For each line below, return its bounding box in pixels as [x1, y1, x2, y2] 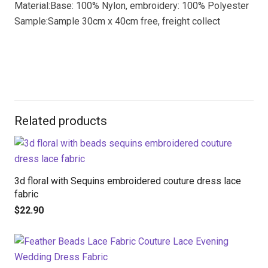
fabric [14, 188, 38, 200]
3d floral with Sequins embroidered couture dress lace [14, 175, 241, 187]
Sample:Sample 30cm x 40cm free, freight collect [14, 15, 220, 27]
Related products [14, 113, 107, 128]
